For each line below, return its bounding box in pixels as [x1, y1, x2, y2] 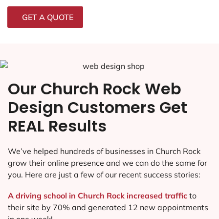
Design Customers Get [8, 96, 187, 118]
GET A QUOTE [22, 12, 73, 22]
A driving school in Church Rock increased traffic [8, 190, 189, 200]
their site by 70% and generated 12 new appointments [8, 202, 208, 212]
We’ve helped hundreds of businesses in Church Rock [8, 146, 200, 156]
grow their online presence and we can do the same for [8, 157, 207, 168]
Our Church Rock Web [8, 77, 181, 100]
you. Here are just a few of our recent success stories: [8, 169, 200, 179]
